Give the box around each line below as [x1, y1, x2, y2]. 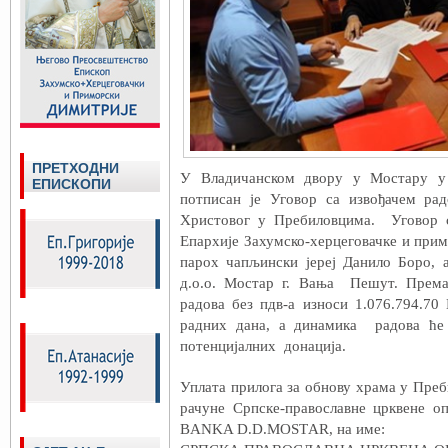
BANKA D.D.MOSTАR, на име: [180, 421, 389, 437]
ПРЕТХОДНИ [32, 160, 119, 176]
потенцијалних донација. [180, 338, 346, 354]
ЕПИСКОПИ [32, 176, 111, 192]
